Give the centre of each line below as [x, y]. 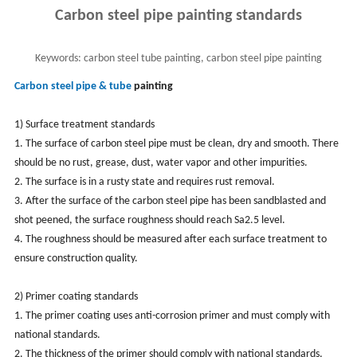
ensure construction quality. [76, 258]
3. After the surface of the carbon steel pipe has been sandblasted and [170, 201]
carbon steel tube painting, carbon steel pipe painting [202, 58]
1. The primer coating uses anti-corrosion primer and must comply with [172, 316]
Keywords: [58, 58]
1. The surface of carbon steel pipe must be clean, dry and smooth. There [176, 143]
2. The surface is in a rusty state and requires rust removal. [144, 182]
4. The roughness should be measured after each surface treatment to [170, 239]
